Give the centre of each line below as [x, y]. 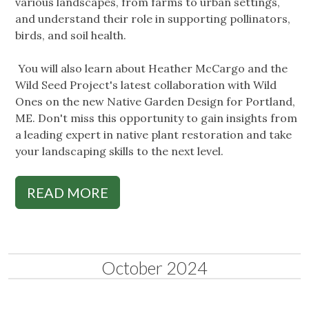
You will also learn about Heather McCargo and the [151, 69]
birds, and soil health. [72, 36]
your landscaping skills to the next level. [121, 151]
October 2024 [154, 268]
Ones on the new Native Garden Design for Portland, [155, 102]
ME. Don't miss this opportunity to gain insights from [156, 118]
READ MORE [68, 193]
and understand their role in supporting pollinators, [153, 19]
